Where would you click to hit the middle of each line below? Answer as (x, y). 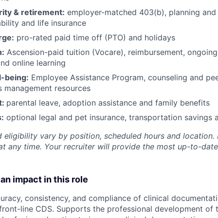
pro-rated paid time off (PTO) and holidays (95, 37)
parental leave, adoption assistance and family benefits (108, 102)
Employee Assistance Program (86, 77)
